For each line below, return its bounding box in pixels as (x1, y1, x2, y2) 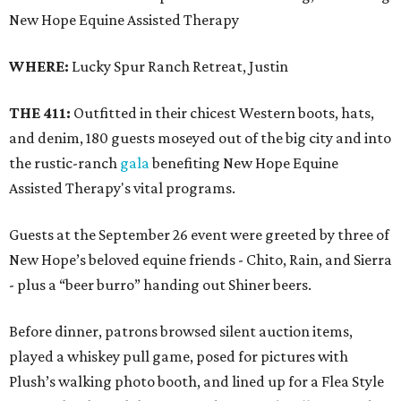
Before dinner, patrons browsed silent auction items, (9, 322, 353, 341)
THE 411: (9, 104, 73, 123)
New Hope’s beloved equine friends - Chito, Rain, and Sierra (9, 251, 392, 269)
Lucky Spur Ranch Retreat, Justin (72, 57, 288, 76)
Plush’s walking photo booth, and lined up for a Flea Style (9, 372, 384, 391)
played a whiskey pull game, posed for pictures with (9, 347, 348, 366)
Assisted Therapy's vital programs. (9, 179, 235, 198)
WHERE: (9, 57, 72, 76)
